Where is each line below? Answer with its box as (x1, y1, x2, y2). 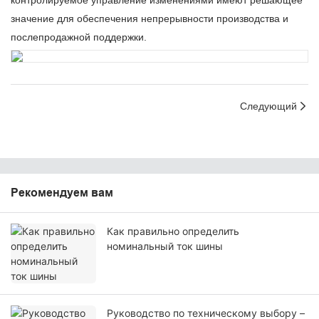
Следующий (240, 100, 297, 112)
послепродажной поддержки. (11, 31, 147, 43)
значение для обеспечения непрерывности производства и (11, 13, 288, 25)
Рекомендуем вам (11, 187, 113, 199)
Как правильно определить (107, 225, 239, 238)
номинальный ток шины (107, 240, 223, 253)
